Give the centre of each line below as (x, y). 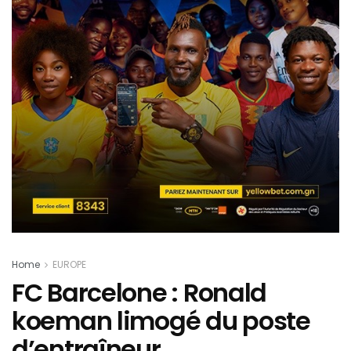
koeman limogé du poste (161, 321)
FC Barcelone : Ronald (139, 293)
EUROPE (69, 265)
